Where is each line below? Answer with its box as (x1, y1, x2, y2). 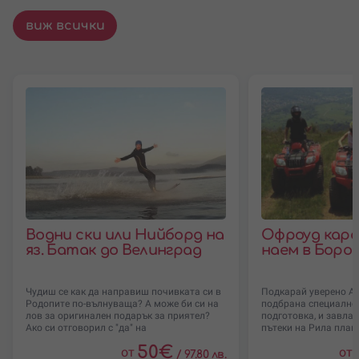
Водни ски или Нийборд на (26, 226, 224, 243)
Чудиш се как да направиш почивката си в (26, 285, 221, 297)
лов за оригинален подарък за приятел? (26, 309, 210, 321)
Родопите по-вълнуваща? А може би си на (26, 297, 219, 309)
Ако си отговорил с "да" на (26, 321, 147, 333)
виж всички (25, 18, 105, 33)
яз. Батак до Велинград (26, 241, 201, 258)
